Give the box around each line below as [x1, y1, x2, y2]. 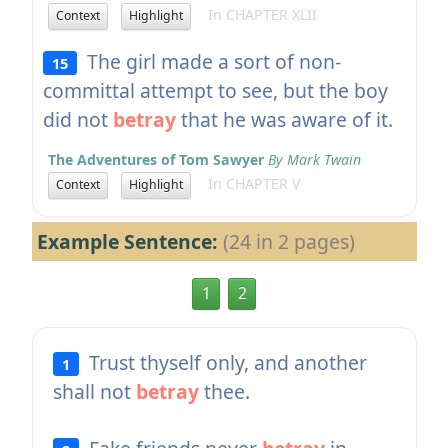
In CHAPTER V [195, 174, 300, 194]
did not [42, 105, 113, 133]
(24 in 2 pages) [222, 227, 355, 255]
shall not [52, 377, 136, 405]
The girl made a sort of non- [77, 47, 342, 75]
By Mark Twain [267, 149, 361, 169]
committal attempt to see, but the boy [42, 76, 388, 104]
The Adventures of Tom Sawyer [47, 149, 264, 169]
